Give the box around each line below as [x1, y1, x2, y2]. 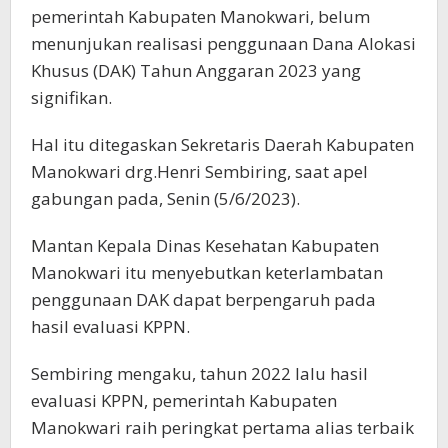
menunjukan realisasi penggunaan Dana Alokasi [31, 31, 416, 55]
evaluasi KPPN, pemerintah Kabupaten [31, 388, 337, 412]
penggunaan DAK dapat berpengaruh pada [31, 287, 376, 311]
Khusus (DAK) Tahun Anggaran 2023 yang [31, 58, 361, 82]
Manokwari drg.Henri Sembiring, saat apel [31, 159, 368, 183]
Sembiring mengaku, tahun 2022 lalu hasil [31, 361, 368, 385]
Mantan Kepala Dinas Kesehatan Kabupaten [31, 233, 379, 257]
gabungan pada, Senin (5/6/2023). [31, 186, 300, 210]
